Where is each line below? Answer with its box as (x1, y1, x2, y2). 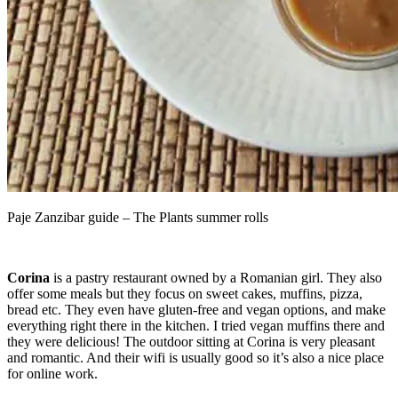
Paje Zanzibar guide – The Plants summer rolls (7, 210, 268, 226)
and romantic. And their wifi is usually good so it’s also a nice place (7, 350, 384, 366)
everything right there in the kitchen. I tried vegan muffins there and (7, 318, 385, 334)
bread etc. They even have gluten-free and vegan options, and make (7, 302, 386, 318)
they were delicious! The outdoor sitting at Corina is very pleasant (7, 334, 375, 350)
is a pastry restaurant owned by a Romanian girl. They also (53, 270, 382, 286)
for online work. (7, 366, 101, 382)
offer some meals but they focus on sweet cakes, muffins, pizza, (7, 286, 362, 302)
